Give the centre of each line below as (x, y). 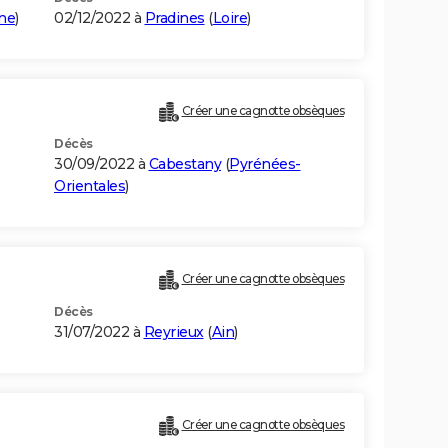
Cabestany (184, 164)
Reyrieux (173, 332)
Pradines (174, 18)
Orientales (89, 186)
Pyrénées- (265, 164)
